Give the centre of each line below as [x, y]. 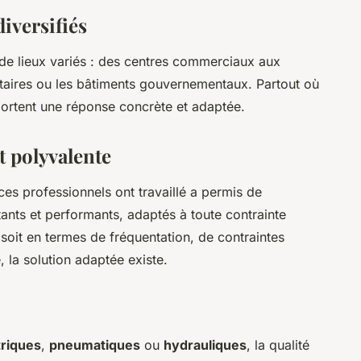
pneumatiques [95, 345]
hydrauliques [205, 345]
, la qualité [278, 345]
